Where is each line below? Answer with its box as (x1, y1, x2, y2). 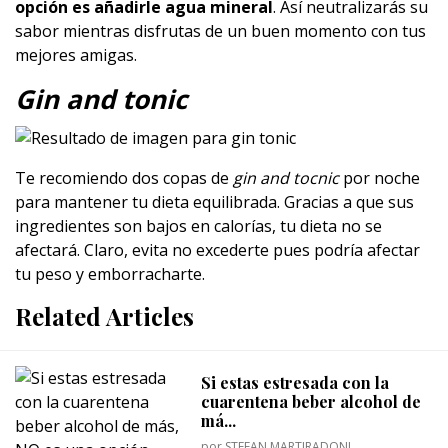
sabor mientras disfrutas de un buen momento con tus (15, 19, 426, 42)
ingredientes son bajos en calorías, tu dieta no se (15, 215, 382, 238)
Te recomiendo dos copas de (15, 167, 233, 190)
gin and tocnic (233, 167, 339, 190)
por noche (339, 167, 420, 190)
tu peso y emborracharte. (15, 263, 205, 286)
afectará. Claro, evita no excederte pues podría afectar (15, 239, 420, 262)
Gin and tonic (15, 80, 187, 117)
